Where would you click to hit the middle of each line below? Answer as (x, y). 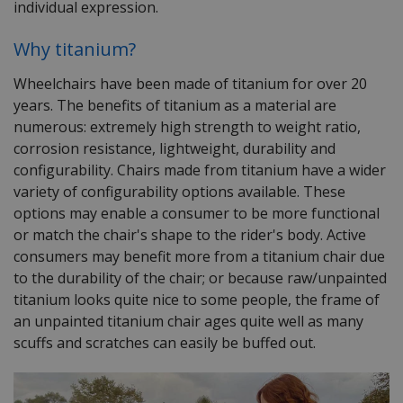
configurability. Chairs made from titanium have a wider (200, 170)
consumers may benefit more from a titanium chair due (199, 257)
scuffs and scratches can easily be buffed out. (165, 343)
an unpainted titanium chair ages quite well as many (188, 322)
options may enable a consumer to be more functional (197, 214)
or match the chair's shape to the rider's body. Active (190, 235)
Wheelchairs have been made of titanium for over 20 (190, 84)
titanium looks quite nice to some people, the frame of (197, 300)
